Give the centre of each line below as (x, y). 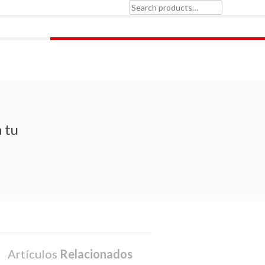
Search (138, 13)
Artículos (34, 254)
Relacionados (96, 254)
